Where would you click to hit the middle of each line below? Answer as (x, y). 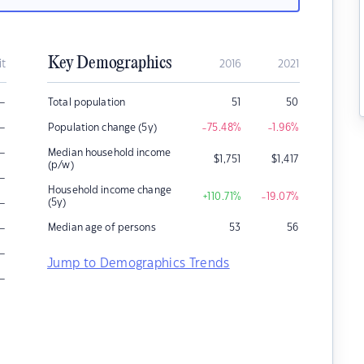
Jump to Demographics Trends (139, 264)
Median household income (109, 153)
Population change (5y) (102, 128)
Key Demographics (110, 63)
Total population (87, 102)
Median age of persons (102, 227)
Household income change (110, 190)
